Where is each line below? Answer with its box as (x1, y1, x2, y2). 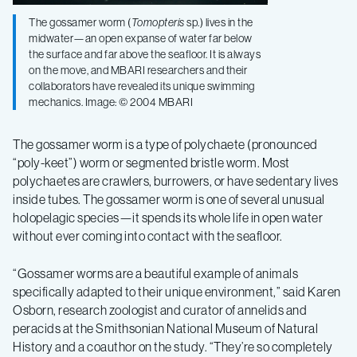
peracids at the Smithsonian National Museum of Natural (13, 320, 318, 336)
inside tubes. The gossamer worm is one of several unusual (13, 191, 325, 207)
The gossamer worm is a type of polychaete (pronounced (13, 136, 318, 152)
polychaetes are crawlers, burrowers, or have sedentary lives (13, 173, 338, 189)
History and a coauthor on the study (13, 339, 205, 355)
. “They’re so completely (204, 339, 333, 355)
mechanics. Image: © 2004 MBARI (29, 95, 193, 109)
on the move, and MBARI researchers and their (29, 63, 247, 77)
